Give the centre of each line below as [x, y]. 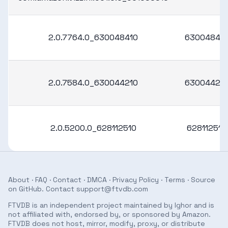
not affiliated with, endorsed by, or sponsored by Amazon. [109, 214]
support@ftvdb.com [112, 189]
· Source [200, 180]
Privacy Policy [136, 180]
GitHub [30, 189]
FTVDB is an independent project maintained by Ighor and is [111, 205]
